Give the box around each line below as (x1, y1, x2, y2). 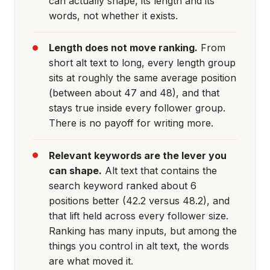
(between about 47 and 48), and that (48, 87, 219, 99)
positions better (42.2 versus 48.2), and (48, 194, 230, 207)
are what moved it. (48, 254, 133, 267)
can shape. (48, 164, 102, 177)
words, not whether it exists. (48, 10, 178, 22)
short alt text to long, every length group (48, 57, 236, 69)
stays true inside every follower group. (48, 102, 225, 115)
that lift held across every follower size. (48, 209, 228, 222)
